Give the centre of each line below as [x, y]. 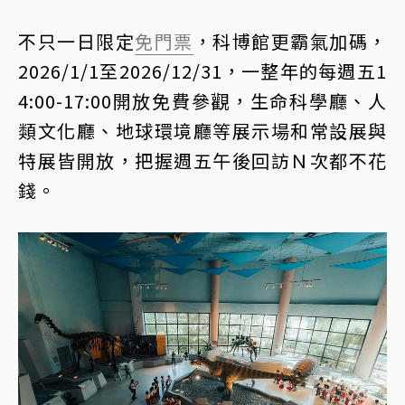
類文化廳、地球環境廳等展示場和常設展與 [202, 131]
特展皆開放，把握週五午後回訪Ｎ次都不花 [202, 161]
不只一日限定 [76, 42]
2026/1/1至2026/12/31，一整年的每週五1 [202, 71]
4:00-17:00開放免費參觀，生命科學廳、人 [202, 101]
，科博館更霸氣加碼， [290, 42]
